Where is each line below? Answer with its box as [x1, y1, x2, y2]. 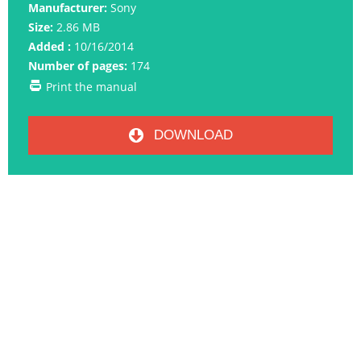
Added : [28, 39, 71, 55]
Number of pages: [28, 58, 127, 74]
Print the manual [46, 79, 137, 95]
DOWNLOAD [149, 127, 233, 143]
